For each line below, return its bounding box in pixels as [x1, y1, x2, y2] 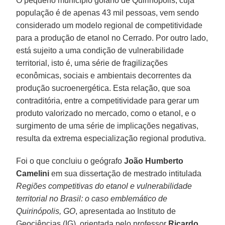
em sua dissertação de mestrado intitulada [49, 169, 202, 178]
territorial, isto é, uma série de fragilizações [16, 58, 168, 67]
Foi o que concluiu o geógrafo [16, 156, 125, 165]
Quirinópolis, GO [16, 206, 76, 215]
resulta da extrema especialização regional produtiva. [16, 134, 206, 143]
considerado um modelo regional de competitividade [16, 21, 203, 30]
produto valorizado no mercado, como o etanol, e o [16, 108, 196, 118]
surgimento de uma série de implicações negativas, [16, 121, 199, 130]
